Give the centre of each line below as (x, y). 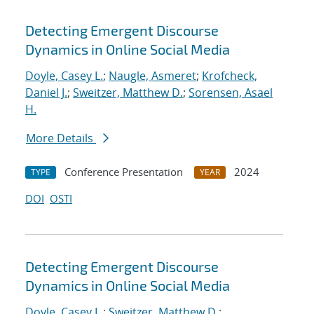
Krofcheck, (230, 76)
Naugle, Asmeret (152, 76)
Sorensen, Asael (231, 93)
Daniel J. (46, 93)
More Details (61, 138)
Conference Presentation (124, 172)
